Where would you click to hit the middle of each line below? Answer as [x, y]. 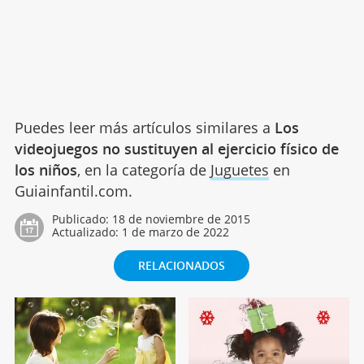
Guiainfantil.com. [73, 191]
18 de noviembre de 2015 [181, 219]
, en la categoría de [143, 169]
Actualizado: [87, 232]
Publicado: [82, 219]
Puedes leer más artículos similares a [144, 127]
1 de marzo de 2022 [175, 232]
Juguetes [239, 169]
